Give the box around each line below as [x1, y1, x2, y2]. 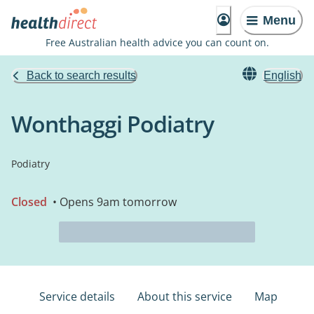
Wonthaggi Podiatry [11, 109, 214, 139]
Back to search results [27, 69, 136, 81]
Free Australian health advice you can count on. [45, 36, 269, 49]
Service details [39, 289, 115, 304]
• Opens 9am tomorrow [50, 194, 177, 210]
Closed [11, 194, 47, 210]
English [264, 69, 301, 81]
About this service [137, 289, 232, 304]
